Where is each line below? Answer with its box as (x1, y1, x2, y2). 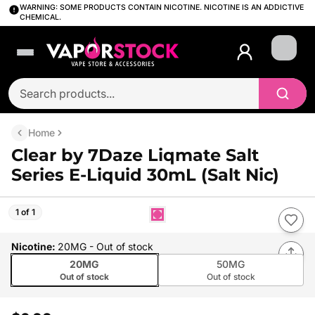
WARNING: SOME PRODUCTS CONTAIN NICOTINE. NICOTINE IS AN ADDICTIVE (20, 3, 304, 12)
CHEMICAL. (20, 13, 61, 22)
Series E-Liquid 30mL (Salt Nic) (11, 165, 279, 185)
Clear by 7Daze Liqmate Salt (11, 145, 259, 165)
